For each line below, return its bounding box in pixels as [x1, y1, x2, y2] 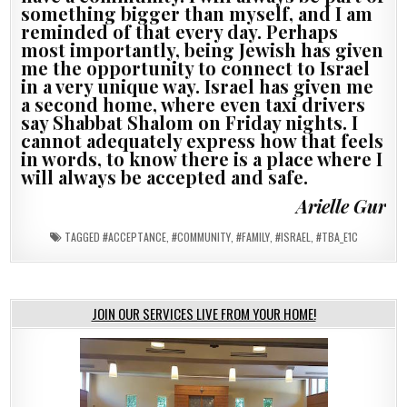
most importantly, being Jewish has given [21, 36, 384, 62]
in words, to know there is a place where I [21, 145, 383, 171]
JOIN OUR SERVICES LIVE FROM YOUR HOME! [91, 303, 316, 323]
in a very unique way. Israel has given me [21, 73, 374, 98]
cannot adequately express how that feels [21, 127, 384, 153]
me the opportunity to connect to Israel [21, 55, 371, 80]
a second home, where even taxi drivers [21, 91, 366, 116]
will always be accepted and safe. [21, 164, 309, 189]
